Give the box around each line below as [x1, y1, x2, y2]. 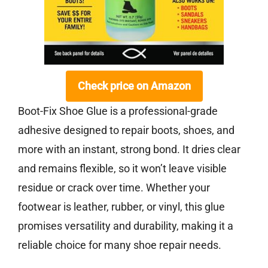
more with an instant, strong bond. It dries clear [18, 143, 240, 156]
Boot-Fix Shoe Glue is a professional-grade [18, 105, 218, 118]
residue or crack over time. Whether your [18, 181, 210, 194]
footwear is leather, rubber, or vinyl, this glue [18, 200, 225, 214]
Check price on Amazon [77, 80, 191, 93]
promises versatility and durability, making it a [18, 220, 233, 233]
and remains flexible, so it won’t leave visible [18, 162, 227, 175]
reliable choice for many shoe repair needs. [18, 239, 221, 252]
